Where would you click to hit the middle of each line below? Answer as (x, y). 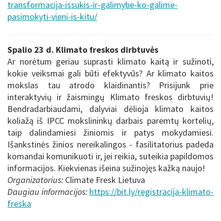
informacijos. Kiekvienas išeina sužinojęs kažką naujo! (106, 168)
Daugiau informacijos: (47, 191)
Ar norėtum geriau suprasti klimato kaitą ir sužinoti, (110, 61)
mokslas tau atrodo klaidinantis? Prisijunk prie (110, 85)
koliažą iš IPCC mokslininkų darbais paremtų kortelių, (110, 120)
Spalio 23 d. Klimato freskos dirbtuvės (83, 49)
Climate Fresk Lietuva (104, 180)
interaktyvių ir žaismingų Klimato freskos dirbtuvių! (110, 97)
